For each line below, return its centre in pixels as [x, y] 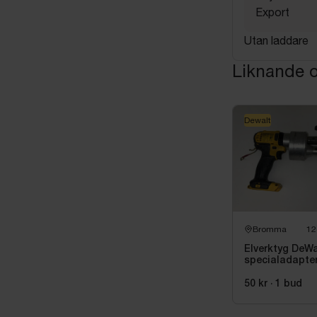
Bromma [270, 229]
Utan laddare [276, 40]
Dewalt [258, 120]
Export [272, 12]
